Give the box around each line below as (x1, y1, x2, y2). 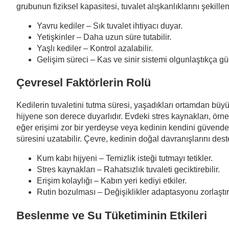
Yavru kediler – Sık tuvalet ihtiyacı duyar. (37, 21, 182, 30)
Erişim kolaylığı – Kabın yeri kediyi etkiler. (37, 176, 187, 186)
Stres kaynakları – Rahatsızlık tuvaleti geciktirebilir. (37, 165, 220, 174)
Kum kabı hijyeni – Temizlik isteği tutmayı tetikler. (37, 154, 213, 163)
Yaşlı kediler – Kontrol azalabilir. (37, 43, 153, 53)
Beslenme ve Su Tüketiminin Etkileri (16, 209, 207, 222)
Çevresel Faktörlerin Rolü (16, 76, 151, 89)
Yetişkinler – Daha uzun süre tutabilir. (37, 32, 171, 41)
